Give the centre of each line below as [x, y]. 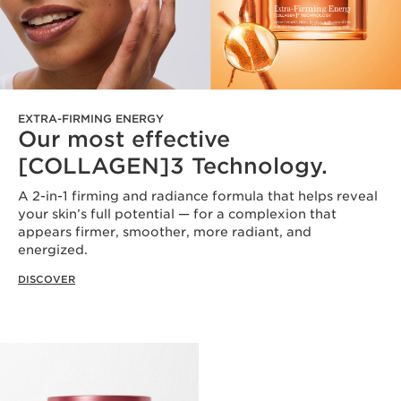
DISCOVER [47, 280]
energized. [53, 250]
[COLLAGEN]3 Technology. [173, 166]
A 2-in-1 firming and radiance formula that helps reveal [198, 196]
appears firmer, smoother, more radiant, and [165, 232]
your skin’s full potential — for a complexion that [177, 214]
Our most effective [124, 140]
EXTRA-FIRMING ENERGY [91, 119]
